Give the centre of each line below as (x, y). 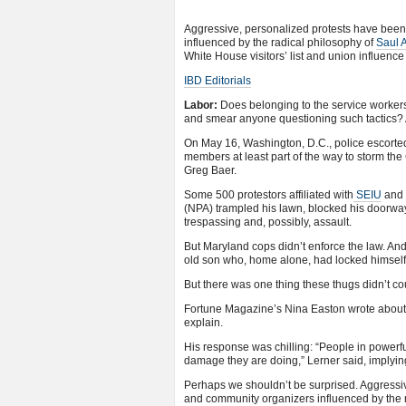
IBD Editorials (217, 81)
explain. (203, 323)
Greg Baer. (210, 170)
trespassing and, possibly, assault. (268, 222)
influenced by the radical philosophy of (280, 43)
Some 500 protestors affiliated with (269, 195)
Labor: (201, 105)
